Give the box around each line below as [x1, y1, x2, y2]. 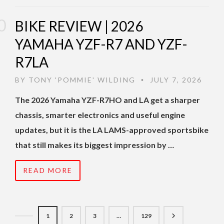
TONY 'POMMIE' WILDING [28, 75, 135, 84]
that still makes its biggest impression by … [15, 140, 174, 150]
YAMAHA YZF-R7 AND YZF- [15, 35, 187, 53]
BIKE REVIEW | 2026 [15, 17, 143, 35]
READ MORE [23, 166, 72, 175]
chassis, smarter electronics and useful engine [15, 110, 185, 120]
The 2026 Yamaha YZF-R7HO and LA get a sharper [15, 95, 200, 105]
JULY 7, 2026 [147, 75, 202, 84]
